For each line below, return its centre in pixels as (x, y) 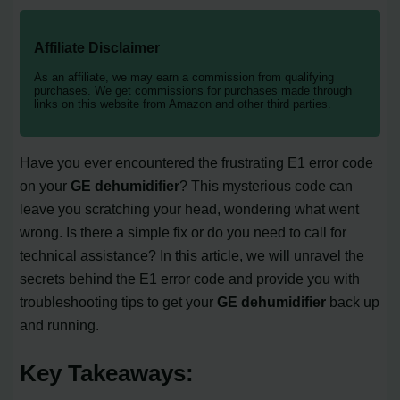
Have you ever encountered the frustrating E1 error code (197, 163)
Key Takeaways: (107, 374)
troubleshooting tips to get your (119, 302)
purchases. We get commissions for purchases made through (193, 91)
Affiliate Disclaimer (97, 47)
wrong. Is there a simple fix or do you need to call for (183, 233)
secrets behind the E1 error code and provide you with (190, 279)
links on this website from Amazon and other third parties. (183, 104)
